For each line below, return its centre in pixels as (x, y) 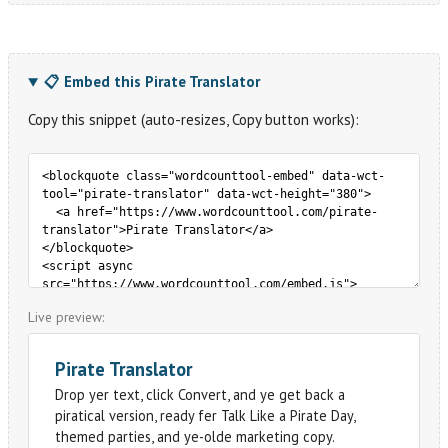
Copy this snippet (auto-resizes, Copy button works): (194, 120)
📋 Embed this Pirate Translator (152, 82)
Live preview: (66, 317)
